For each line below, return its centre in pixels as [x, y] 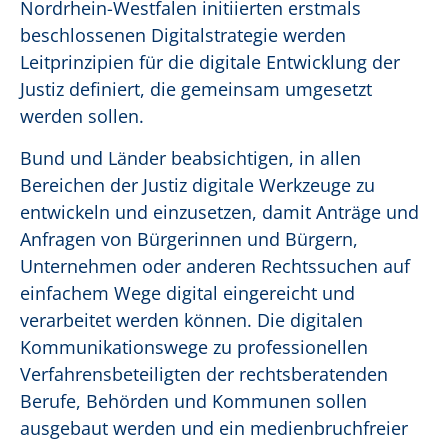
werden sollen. [84, 116]
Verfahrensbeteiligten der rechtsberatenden [204, 374]
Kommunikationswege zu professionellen [194, 347]
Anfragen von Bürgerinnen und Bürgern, [189, 239]
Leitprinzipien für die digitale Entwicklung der [210, 62]
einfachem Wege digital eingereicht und [187, 293]
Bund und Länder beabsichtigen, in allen [190, 158]
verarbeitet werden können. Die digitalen [191, 320]
